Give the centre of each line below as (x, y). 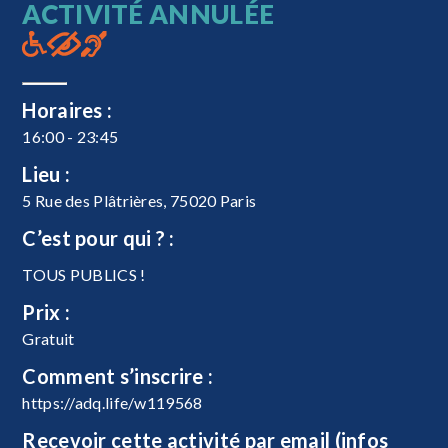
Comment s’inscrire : (118, 375)
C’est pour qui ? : (98, 237)
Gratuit (48, 338)
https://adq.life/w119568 (112, 402)
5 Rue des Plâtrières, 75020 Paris (139, 200)
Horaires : (67, 109)
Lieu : (46, 173)
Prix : (46, 311)
